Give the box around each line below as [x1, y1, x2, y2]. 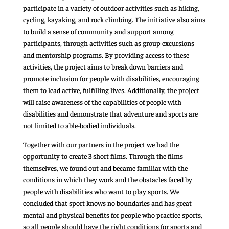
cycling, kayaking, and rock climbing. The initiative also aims [22, 15, 205, 25]
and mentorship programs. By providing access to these [22, 50, 189, 60]
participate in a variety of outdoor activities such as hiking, [22, 3, 199, 13]
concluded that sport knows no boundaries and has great [22, 198, 192, 208]
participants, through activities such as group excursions [22, 38, 194, 48]
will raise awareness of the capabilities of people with [22, 97, 181, 107]
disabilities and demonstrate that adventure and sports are [22, 109, 198, 119]
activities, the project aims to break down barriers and [22, 62, 183, 72]
